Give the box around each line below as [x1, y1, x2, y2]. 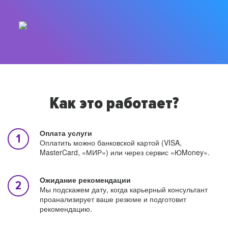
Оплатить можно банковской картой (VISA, [40, 137, 182, 148]
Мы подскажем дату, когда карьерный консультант [40, 184, 208, 194]
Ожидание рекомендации [40, 175, 131, 185]
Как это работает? [49, 94, 179, 114]
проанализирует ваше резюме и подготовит [40, 194, 186, 204]
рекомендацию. [40, 204, 92, 214]
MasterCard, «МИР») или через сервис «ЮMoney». [40, 147, 210, 157]
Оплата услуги [40, 128, 92, 138]
